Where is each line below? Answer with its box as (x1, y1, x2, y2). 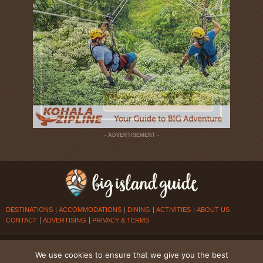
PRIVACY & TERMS (92, 216, 149, 224)
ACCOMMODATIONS (59, 205, 122, 213)
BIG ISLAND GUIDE (77, 242, 133, 248)
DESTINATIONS (6, 205, 53, 213)
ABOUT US (197, 205, 230, 213)
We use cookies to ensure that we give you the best (35, 250, 228, 259)
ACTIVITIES (156, 205, 191, 213)
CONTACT (6, 216, 37, 224)
